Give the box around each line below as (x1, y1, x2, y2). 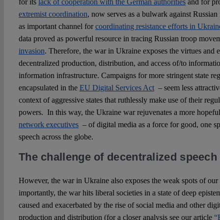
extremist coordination (18, 9, 87, 18)
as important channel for (18, 22, 95, 30)
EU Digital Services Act (79, 83, 154, 92)
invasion (18, 46, 45, 55)
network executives (18, 120, 79, 129)
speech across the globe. (18, 132, 93, 141)
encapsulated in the (18, 83, 80, 92)
